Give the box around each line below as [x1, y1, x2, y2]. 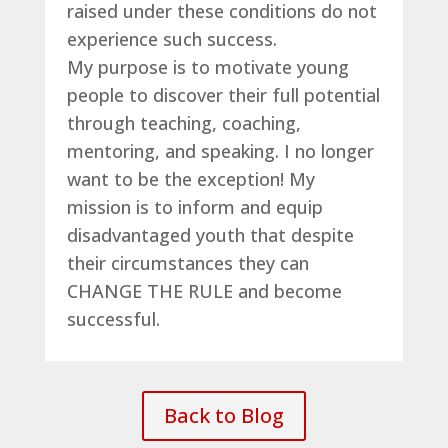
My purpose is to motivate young [66, 54, 349, 79]
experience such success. [66, 26, 277, 51]
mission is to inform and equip [66, 194, 323, 219]
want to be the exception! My [66, 166, 315, 191]
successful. [66, 306, 160, 331]
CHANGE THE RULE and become [66, 278, 342, 303]
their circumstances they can [66, 250, 309, 275]
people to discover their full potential [66, 82, 380, 107]
